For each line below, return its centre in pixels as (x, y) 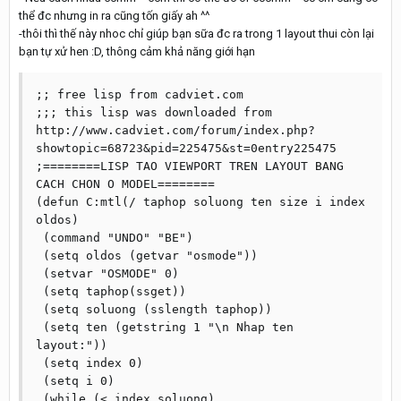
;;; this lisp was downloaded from (154, 112)
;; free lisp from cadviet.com (140, 94)
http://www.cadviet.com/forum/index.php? (175, 130)
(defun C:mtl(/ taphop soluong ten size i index (200, 202)
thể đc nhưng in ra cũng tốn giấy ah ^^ (114, 16)
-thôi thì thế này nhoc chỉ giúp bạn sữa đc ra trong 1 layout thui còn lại (196, 34)
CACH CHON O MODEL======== (125, 184)
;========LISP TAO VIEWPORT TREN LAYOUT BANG (190, 166)
